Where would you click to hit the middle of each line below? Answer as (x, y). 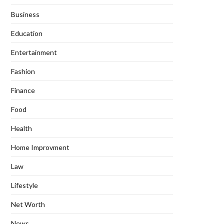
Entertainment (34, 52)
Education (27, 33)
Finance (23, 90)
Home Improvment (40, 147)
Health (21, 128)
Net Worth (28, 204)
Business (25, 14)
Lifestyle (24, 185)
